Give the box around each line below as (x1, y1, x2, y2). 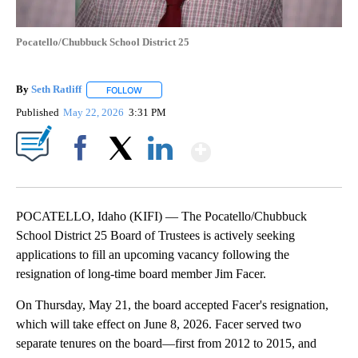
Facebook (62, 169, 105, 181)
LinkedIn (141, 169, 179, 181)
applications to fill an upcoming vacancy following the (16, 247, 289, 261)
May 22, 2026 (63, 105, 127, 118)
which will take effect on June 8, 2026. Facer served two (16, 316, 301, 331)
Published (16, 105, 59, 118)
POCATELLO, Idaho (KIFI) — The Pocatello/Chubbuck (16, 209, 307, 223)
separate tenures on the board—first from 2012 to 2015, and (16, 336, 316, 350)
